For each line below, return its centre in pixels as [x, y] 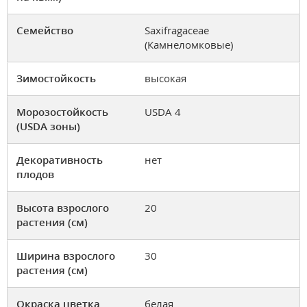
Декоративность [60, 160]
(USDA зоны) [48, 126]
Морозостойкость [62, 112]
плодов [35, 174]
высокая [165, 78]
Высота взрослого [63, 208]
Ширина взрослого [66, 256]
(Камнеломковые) [189, 45]
